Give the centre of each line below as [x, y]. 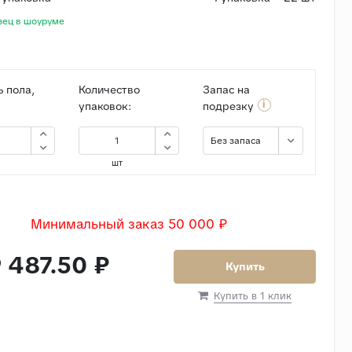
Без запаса [235, 140]
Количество [109, 89]
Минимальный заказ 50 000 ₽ [128, 224]
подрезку [228, 106]
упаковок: [104, 106]
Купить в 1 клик [253, 295]
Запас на [226, 89]
